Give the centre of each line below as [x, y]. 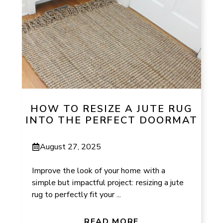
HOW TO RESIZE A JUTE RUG [111, 109]
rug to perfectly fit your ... [77, 194]
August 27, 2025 [71, 147]
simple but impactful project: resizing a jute [108, 182]
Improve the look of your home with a [99, 170]
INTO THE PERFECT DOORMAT [111, 120]
